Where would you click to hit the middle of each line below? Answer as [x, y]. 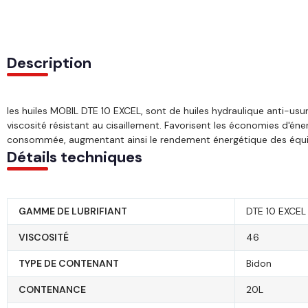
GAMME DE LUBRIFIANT [73, 211]
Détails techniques [75, 157]
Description [49, 63]
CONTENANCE [52, 290]
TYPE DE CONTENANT [69, 264]
